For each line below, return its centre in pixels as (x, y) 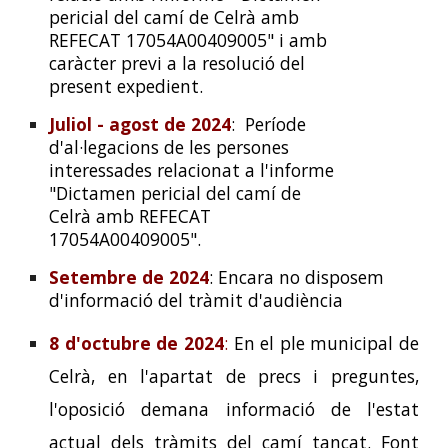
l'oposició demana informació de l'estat (234, 408)
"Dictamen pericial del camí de (175, 192)
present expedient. (129, 85)
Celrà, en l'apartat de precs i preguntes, (234, 375)
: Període (269, 123)
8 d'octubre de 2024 (136, 342)
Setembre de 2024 (129, 277)
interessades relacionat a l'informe (192, 169)
